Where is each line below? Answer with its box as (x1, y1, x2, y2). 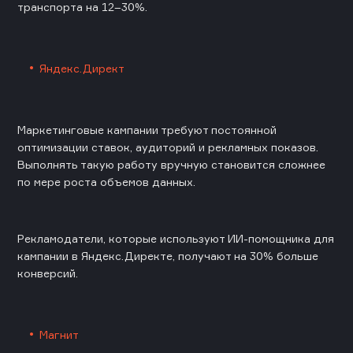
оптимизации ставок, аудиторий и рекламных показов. (17, 140, 318, 154)
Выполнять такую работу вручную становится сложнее (17, 158, 325, 172)
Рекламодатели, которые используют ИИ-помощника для (17, 232, 334, 246)
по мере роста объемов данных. (17, 175, 195, 189)
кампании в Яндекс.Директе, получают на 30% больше (17, 249, 318, 263)
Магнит (39, 328, 79, 342)
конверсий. (17, 266, 78, 281)
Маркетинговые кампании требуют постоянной (17, 123, 277, 137)
